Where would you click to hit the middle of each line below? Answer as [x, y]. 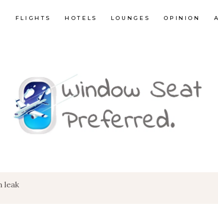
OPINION [182, 18]
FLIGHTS [33, 18]
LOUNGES [130, 18]
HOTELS [81, 18]
